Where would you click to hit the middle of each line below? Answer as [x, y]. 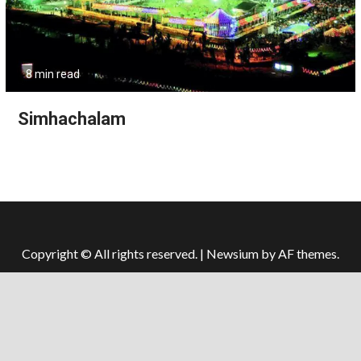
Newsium [232, 253]
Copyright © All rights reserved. [111, 253]
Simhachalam [71, 118]
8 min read [52, 74]
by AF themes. [299, 253]
